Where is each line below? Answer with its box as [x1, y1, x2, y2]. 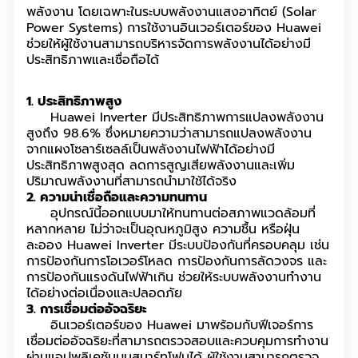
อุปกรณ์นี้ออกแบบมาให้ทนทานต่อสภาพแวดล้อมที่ [26, 204, 316, 224]
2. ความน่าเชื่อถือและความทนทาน [26, 188, 207, 208]
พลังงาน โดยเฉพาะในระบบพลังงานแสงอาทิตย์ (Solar [26, 2, 316, 22]
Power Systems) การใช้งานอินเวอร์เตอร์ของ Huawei [26, 18, 321, 38]
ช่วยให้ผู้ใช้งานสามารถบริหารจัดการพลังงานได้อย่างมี [26, 34, 311, 54]
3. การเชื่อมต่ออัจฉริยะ [26, 300, 147, 320]
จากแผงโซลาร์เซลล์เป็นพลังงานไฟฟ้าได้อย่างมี [26, 140, 275, 160]
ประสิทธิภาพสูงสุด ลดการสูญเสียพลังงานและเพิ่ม [26, 156, 295, 176]
